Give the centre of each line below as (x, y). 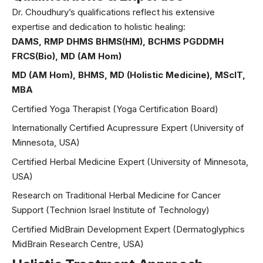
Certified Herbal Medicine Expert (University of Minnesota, (130, 161)
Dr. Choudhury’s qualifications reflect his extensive (113, 12)
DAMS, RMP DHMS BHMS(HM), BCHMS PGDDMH (118, 41)
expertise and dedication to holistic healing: (99, 26)
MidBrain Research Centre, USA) (78, 244)
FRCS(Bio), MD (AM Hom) (67, 56)
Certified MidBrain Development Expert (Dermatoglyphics (128, 229)
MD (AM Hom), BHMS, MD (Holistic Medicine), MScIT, (129, 75)
